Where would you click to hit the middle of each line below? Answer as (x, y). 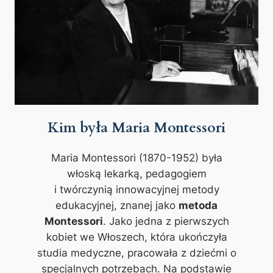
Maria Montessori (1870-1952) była (136, 158)
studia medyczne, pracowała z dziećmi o (136, 253)
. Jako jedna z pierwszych (166, 221)
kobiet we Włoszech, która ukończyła (136, 237)
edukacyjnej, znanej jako (117, 205)
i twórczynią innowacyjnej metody (136, 189)
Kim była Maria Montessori (136, 127)
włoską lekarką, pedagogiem (136, 173)
